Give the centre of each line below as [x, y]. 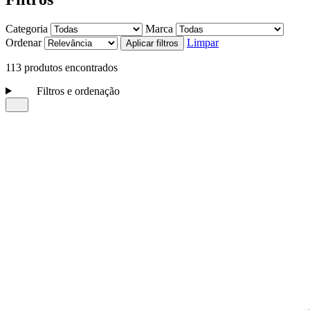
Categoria [27, 28]
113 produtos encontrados [62, 67]
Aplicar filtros [152, 43]
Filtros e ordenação [76, 91]
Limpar [203, 42]
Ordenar [24, 42]
